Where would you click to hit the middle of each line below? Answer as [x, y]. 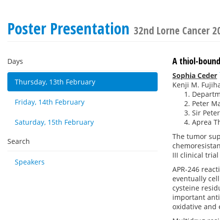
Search [19, 141]
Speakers [30, 162]
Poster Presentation [70, 28]
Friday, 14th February [50, 102]
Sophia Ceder [195, 75]
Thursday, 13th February [55, 82]
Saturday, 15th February [54, 122]
